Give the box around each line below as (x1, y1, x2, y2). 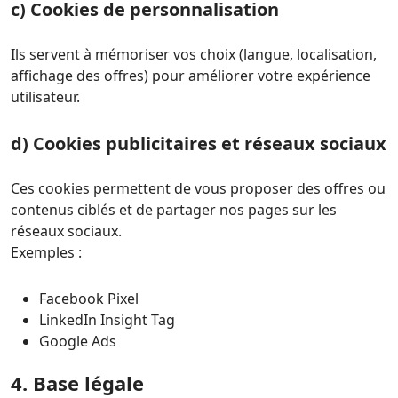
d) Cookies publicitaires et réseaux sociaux (11, 131, 386, 155)
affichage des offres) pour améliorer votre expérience (11, 66, 370, 85)
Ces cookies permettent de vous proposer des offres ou (11, 179, 386, 198)
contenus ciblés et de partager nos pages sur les (11, 200, 337, 219)
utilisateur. (11, 87, 80, 107)
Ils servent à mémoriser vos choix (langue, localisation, (11, 44, 377, 64)
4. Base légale (11, 370, 144, 396)
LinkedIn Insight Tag (39, 310, 175, 330)
